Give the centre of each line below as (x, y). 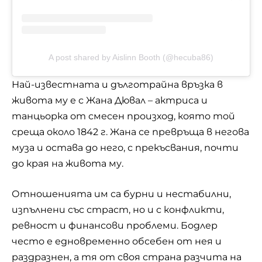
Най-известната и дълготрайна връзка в (117, 84)
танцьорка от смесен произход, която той (123, 116)
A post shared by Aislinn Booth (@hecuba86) (131, 57)
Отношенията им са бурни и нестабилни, (121, 194)
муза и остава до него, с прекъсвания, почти (125, 147)
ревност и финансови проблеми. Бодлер (115, 226)
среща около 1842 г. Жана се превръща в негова (130, 132)
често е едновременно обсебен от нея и (117, 242)
